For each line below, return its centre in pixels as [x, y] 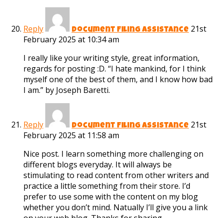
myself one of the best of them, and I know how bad [118, 80]
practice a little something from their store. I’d [107, 186]
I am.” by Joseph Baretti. [67, 90]
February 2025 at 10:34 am [71, 40]
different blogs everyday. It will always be [98, 165]
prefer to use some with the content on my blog [111, 197]
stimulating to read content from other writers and [116, 175]
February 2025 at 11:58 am [71, 136]
